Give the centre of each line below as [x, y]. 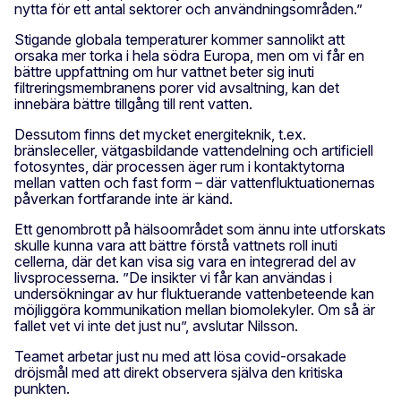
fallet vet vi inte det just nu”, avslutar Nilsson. [156, 326]
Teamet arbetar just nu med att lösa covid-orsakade [180, 357]
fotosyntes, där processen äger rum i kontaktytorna [179, 167]
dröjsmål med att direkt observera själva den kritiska [179, 373]
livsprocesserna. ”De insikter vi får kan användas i [173, 278]
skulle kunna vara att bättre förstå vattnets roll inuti [176, 246]
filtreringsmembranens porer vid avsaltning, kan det [177, 88]
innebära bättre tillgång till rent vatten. [133, 104]
